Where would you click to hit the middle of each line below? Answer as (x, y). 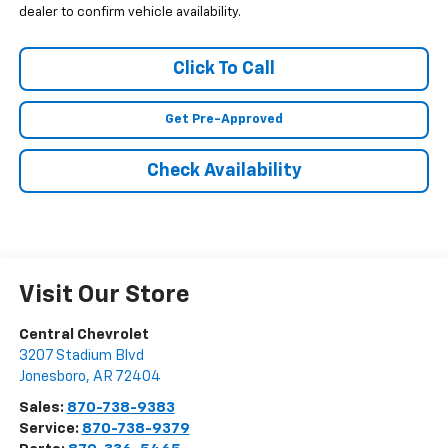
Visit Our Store (104, 295)
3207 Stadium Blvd (81, 356)
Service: (50, 429)
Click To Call (224, 69)
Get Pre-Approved (224, 120)
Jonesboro (52, 377)
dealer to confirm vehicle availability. (129, 13)
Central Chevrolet (83, 335)
